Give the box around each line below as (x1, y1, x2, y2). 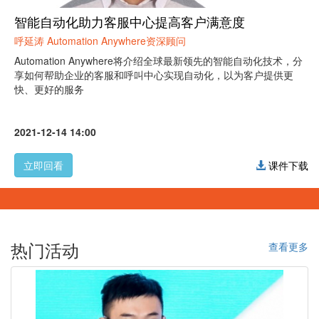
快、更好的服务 (14, 82, 84, 97)
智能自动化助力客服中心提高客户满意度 (14, 12, 245, 31)
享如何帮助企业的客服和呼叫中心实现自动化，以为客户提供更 (14, 68, 293, 83)
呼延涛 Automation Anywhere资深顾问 (14, 33, 186, 48)
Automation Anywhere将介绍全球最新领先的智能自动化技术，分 (14, 53, 303, 68)
